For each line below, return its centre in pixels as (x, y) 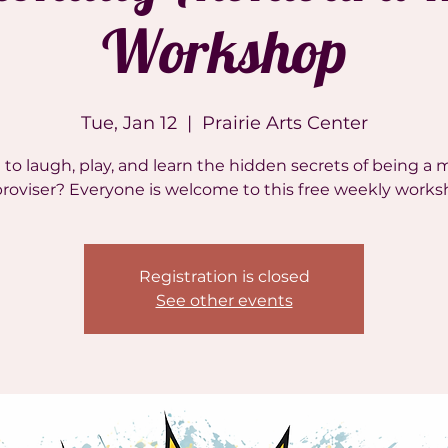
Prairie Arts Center (284, 123)
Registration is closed (224, 276)
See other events (224, 300)
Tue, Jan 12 (128, 123)
